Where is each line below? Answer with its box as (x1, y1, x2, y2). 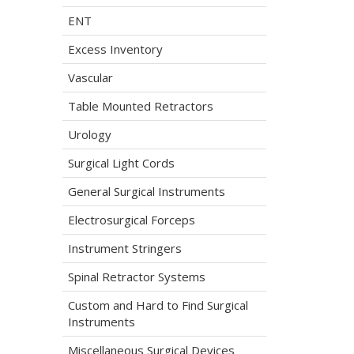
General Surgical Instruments (67, 183, 225, 199)
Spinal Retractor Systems (67, 269, 205, 284)
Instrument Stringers (67, 240, 182, 256)
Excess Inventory (67, 41, 163, 57)
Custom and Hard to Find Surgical (67, 297, 248, 313)
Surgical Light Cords (67, 155, 175, 171)
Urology (67, 126, 111, 142)
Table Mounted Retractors (67, 98, 213, 114)
